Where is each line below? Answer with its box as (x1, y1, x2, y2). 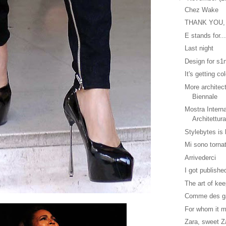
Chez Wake (185, 6, 219, 14)
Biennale (192, 92, 218, 100)
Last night (185, 44, 214, 52)
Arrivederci (185, 153, 216, 161)
